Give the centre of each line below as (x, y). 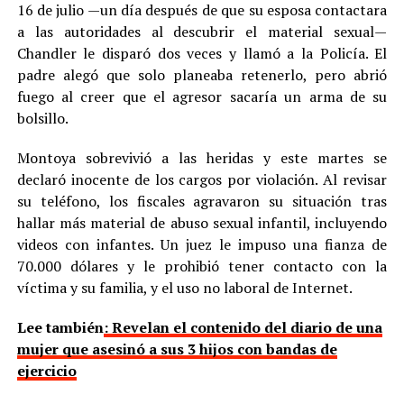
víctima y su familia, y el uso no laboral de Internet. (184, 287)
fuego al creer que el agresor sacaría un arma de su (202, 96)
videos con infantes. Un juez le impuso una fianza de (202, 244)
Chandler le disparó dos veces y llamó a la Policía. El (202, 53)
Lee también (60, 327)
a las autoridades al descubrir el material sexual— (202, 31)
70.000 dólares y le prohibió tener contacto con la (202, 266)
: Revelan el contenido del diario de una (243, 327)
